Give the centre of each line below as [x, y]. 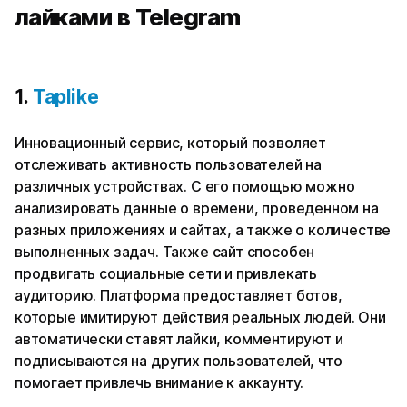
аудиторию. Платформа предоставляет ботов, [179, 295]
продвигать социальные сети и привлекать [166, 273]
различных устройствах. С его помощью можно [185, 186]
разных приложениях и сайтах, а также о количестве [203, 229]
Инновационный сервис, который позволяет [170, 142]
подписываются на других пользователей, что [179, 360]
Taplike [65, 96]
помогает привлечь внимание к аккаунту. [159, 382]
